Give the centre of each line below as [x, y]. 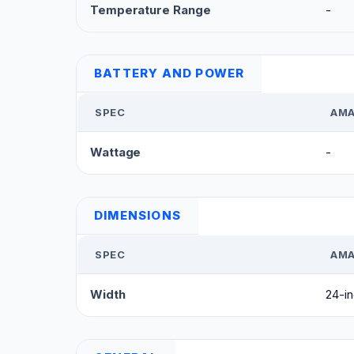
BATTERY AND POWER [169, 73]
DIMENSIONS [137, 216]
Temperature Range [151, 10]
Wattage [116, 153]
